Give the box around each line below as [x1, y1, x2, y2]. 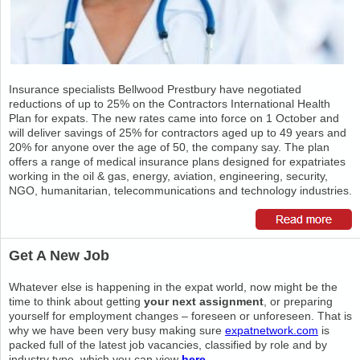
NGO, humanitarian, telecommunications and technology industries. [9, 184, 352, 197]
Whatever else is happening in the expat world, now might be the [9, 280, 337, 293]
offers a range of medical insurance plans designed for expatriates [9, 155, 346, 168]
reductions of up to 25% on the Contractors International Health [9, 97, 330, 110]
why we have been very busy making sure [9, 324, 225, 337]
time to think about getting [9, 295, 144, 308]
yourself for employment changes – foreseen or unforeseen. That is [9, 309, 352, 322]
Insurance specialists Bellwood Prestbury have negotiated [9, 83, 301, 96]
